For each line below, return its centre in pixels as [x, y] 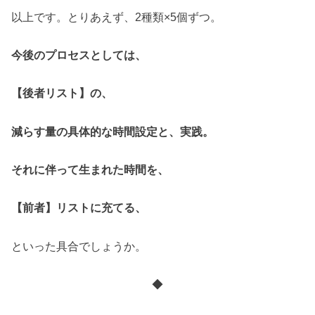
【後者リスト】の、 [62, 93]
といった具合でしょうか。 [79, 246]
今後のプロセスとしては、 [79, 55]
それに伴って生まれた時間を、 [90, 170]
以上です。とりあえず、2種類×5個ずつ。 [117, 17]
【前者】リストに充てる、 [79, 208]
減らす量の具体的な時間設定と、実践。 [113, 131]
